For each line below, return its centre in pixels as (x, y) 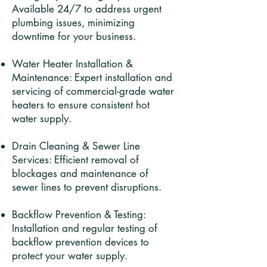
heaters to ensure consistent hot (81, 105)
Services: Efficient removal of (75, 160)
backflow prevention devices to (80, 242)
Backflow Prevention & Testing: (79, 215)
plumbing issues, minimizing (73, 23)
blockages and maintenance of (80, 173)
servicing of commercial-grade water (93, 91)
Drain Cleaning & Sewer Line (76, 146)
